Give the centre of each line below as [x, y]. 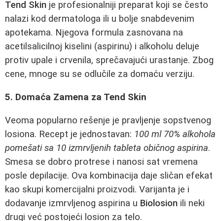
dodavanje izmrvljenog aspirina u [73, 203]
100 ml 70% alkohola [175, 134]
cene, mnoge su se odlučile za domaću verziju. [100, 74]
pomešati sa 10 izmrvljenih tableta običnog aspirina [107, 148]
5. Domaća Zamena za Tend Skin [76, 97]
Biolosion [159, 203]
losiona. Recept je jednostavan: [70, 134]
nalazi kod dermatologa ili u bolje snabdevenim [100, 19]
